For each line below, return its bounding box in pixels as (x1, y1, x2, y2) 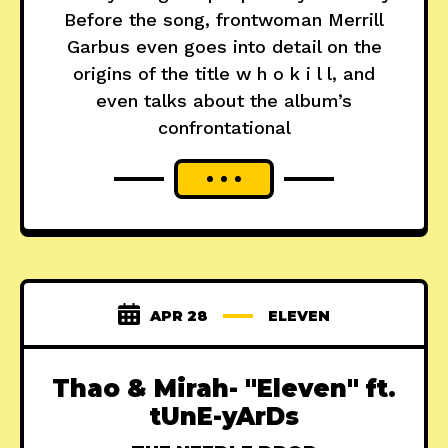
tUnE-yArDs (149, 402, 299, 432)
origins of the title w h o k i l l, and (73, 63, 375, 85)
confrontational (157, 117, 291, 139)
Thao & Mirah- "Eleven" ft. (52, 374, 396, 404)
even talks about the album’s (96, 90, 352, 112)
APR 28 (150, 307, 208, 326)
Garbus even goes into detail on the (66, 36, 382, 58)
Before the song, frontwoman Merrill (64, 9, 384, 31)
